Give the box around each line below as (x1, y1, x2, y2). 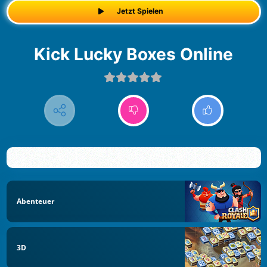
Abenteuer (17, 195, 54, 206)
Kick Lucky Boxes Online (46, 44, 233, 64)
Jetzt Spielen (117, 7, 164, 16)
